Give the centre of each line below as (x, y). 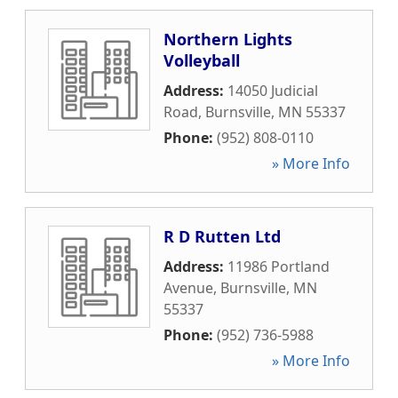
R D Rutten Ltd (222, 236)
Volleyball (202, 60)
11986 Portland (279, 267)
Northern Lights (228, 39)
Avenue (188, 288)
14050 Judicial (273, 91)
